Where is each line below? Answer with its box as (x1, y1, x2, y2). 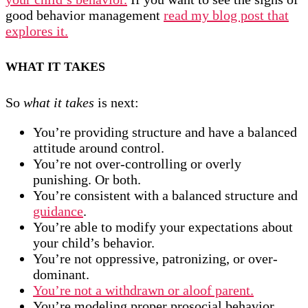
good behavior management (5, 8, 164, 23)
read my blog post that (164, 8, 289, 23)
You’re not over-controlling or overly (33, 156, 241, 172)
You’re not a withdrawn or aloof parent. (33, 283, 254, 298)
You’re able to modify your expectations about (33, 219, 293, 235)
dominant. (33, 267, 89, 283)
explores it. (5, 23, 68, 39)
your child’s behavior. (33, 235, 155, 251)
